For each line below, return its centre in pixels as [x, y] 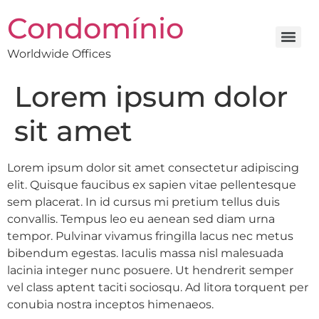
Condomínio [95, 28]
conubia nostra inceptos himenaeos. [110, 304]
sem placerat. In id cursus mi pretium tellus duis [143, 202]
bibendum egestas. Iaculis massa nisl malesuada [145, 253]
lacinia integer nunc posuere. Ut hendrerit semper [150, 270]
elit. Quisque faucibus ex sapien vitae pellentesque [152, 185]
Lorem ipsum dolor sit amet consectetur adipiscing [153, 168]
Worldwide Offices [59, 54]
